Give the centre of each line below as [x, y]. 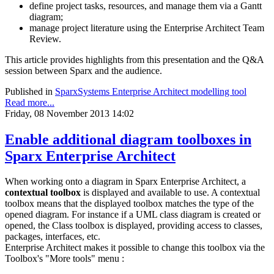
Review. [45, 39]
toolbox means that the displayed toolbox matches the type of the [129, 204]
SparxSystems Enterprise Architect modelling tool [151, 91]
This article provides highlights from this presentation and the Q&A [134, 59]
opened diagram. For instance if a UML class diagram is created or [133, 215]
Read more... [30, 102]
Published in [29, 91]
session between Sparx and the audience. [83, 70]
